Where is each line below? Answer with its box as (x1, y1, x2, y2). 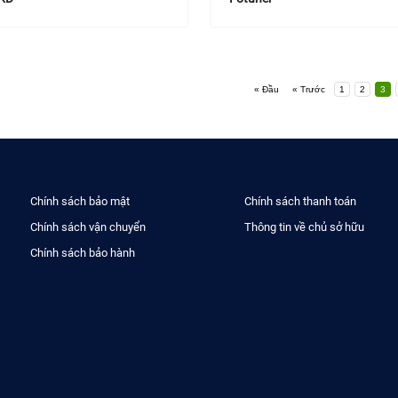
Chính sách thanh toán (244, 194, 357, 208)
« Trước (292, 84, 325, 94)
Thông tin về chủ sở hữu (244, 219, 365, 234)
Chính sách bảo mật (30, 194, 131, 208)
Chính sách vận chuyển (30, 219, 147, 234)
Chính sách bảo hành (30, 245, 136, 259)
